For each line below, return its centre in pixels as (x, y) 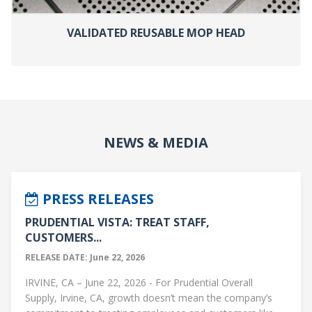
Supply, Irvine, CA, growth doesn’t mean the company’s (149, 297)
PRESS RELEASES (96, 198)
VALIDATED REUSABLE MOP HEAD (156, 32)
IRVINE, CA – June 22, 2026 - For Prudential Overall (139, 282)
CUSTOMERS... (63, 237)
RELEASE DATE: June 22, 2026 (85, 257)
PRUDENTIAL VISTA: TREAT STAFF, (117, 222)
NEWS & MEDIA (156, 142)
